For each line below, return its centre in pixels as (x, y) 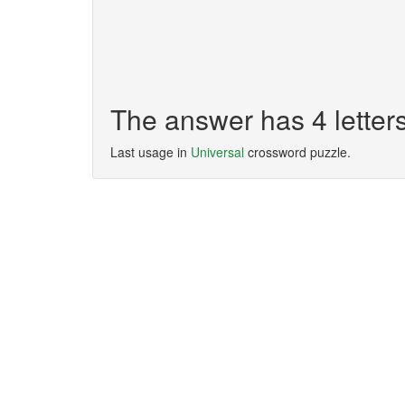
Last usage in (151, 152)
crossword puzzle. (297, 152)
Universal (217, 152)
